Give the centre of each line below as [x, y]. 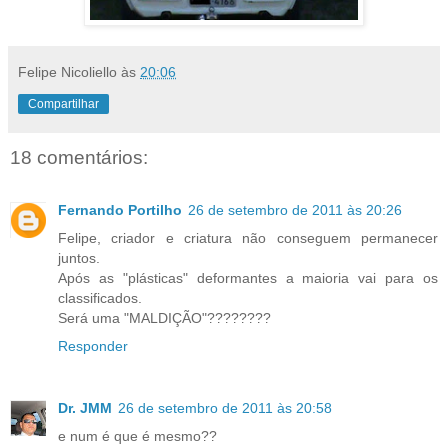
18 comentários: [79, 158]
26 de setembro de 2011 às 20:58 [225, 407]
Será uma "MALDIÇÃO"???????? [164, 317]
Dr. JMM [85, 407]
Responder [93, 345]
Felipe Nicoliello [67, 72]
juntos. [79, 257]
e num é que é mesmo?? [137, 435]
